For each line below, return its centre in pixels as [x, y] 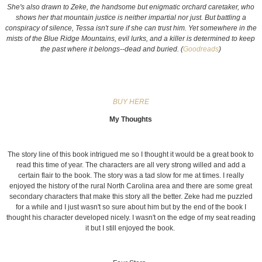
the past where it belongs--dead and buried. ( [112, 49]
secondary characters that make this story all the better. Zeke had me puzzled [131, 197]
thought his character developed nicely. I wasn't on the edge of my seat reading [131, 218]
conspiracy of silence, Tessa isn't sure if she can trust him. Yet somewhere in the [131, 28]
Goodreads [201, 49]
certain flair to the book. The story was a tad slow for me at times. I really [131, 176]
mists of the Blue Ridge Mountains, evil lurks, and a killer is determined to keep [131, 39]
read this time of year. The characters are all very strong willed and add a [131, 165]
